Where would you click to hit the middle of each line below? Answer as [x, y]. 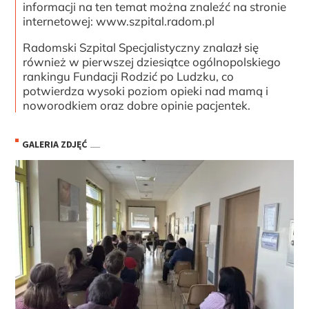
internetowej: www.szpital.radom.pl [119, 21]
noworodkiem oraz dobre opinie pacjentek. [137, 106]
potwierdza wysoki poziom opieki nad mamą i [146, 91]
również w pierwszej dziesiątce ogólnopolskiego [152, 62]
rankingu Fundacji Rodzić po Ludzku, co [129, 77]
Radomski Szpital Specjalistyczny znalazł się [141, 48]
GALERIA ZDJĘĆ [55, 144]
